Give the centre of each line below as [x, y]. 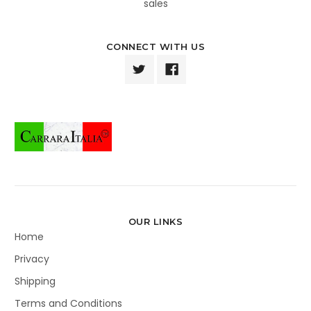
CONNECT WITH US [155, 46]
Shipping [35, 281]
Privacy [32, 259]
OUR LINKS [155, 221]
